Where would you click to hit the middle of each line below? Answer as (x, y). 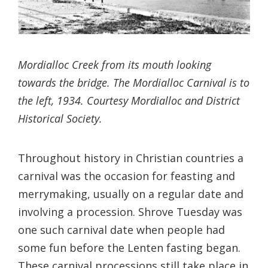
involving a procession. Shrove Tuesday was (130, 211)
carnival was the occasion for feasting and (127, 176)
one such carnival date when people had (121, 229)
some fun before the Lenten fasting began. (129, 247)
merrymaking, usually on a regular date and (131, 194)
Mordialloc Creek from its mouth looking (115, 64)
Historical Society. (60, 118)
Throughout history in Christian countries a (131, 158)
